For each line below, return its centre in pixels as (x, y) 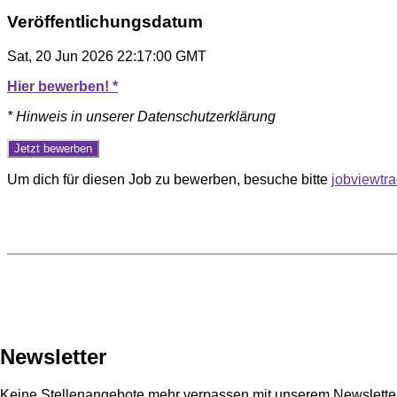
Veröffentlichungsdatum (105, 21)
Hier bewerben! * (62, 86)
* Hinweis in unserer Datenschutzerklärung (141, 116)
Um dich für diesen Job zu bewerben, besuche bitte (169, 179)
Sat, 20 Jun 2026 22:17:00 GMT (107, 56)
